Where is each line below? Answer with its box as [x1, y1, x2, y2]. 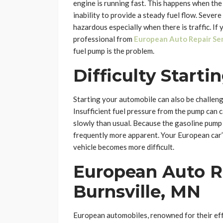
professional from [73, 34, 134, 44]
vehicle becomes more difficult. [73, 142, 174, 152]
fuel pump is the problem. [73, 46, 154, 56]
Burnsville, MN [73, 181, 201, 203]
